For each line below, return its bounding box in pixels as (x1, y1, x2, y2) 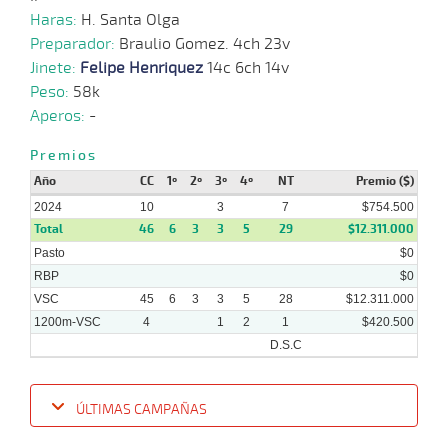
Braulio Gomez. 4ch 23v (119, 33, 290, 54)
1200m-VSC (34, 314, 101, 329)
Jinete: (30, 57, 80, 78)
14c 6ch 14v (203, 57, 289, 78)
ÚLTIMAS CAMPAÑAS (76, 400, 207, 418)
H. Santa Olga (81, 9, 180, 30)
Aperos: (30, 105, 89, 126)
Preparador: (30, 33, 119, 54)
